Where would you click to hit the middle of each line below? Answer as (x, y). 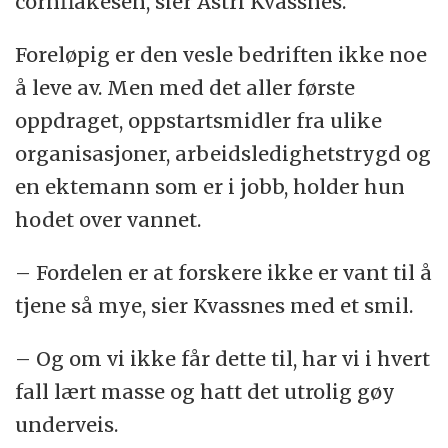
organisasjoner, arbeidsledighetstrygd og (223, 154)
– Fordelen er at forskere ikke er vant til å (224, 273)
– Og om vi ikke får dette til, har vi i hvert (223, 359)
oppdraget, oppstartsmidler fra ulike (199, 121)
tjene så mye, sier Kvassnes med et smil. (214, 306)
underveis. (67, 425)
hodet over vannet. (108, 220)
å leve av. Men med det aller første (185, 88)
